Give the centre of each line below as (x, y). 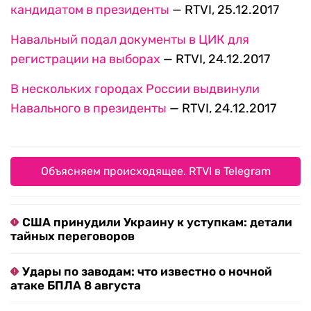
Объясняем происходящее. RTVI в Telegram (155, 171)
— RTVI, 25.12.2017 (224, 10)
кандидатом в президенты (90, 10)
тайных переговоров (73, 236)
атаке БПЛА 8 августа (76, 286)
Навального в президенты (89, 109)
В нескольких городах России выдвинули (135, 89)
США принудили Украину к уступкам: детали (157, 222)
